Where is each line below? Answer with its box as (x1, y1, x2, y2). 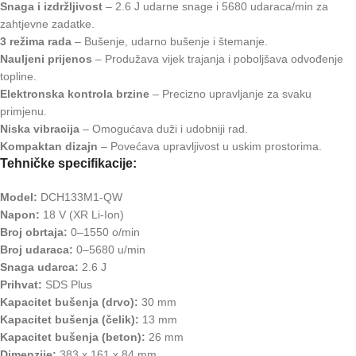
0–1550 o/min (68, 226, 140, 239)
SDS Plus (42, 278, 92, 292)
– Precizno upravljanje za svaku (149, 87, 311, 101)
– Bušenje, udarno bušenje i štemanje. (72, 35, 268, 48)
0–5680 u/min (73, 243, 145, 257)
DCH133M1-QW (37, 191, 122, 204)
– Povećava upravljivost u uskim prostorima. (98, 140, 322, 153)
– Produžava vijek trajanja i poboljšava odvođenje (92, 52, 343, 66)
